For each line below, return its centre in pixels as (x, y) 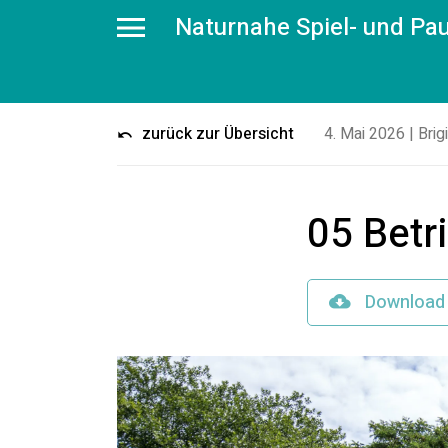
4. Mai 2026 (364, 134)
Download (403, 302)
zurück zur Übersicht (216, 134)
